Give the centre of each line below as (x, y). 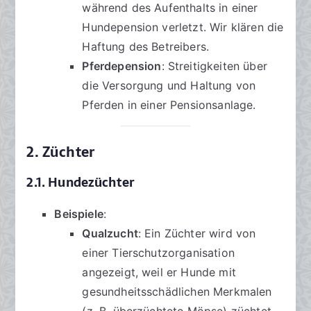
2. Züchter (61, 152)
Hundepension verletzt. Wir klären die (183, 27)
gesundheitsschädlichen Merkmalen (177, 292)
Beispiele (79, 214)
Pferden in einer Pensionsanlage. (169, 105)
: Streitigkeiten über (214, 66)
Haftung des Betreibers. (146, 47)
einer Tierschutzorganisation (158, 253)
